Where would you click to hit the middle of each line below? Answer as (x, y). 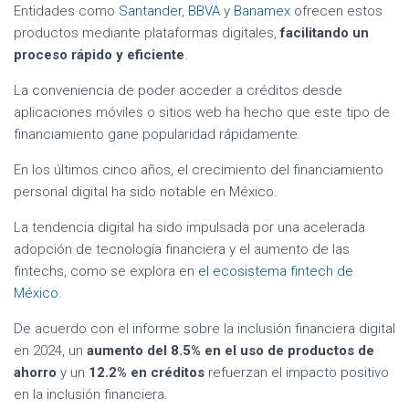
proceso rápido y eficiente (99, 55)
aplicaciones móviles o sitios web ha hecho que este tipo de (202, 113)
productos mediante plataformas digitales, (147, 33)
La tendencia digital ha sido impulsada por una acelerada (189, 228)
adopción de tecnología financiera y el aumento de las (182, 250)
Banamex (262, 11)
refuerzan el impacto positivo (297, 373)
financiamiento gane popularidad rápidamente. (157, 135)
